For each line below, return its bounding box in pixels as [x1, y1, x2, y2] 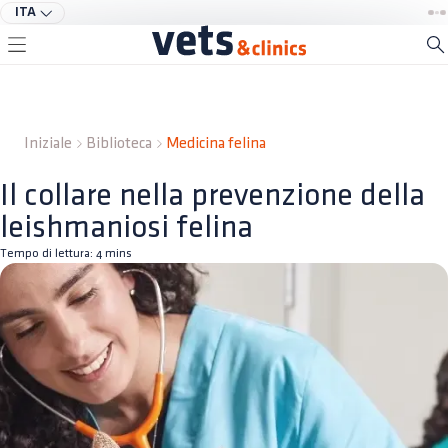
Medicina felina [166, 136, 266, 151]
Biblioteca [86, 136, 152, 151]
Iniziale [24, 136, 72, 151]
